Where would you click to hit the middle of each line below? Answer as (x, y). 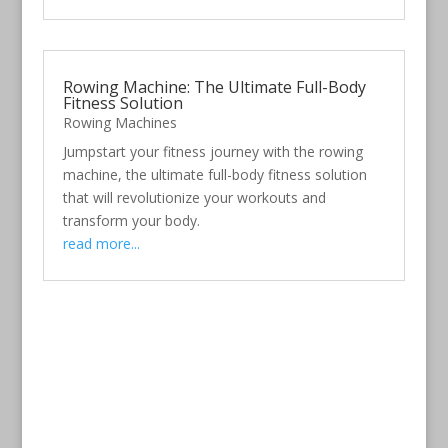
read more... (101, 243)
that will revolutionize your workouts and (194, 197)
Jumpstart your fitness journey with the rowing (212, 151)
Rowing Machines (119, 122)
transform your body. (131, 220)
